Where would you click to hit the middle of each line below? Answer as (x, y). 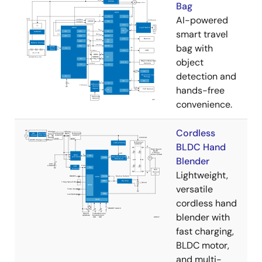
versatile (194, 189)
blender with (203, 217)
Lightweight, (202, 175)
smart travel (202, 34)
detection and (206, 76)
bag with (194, 48)
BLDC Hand (201, 147)
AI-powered (202, 20)
